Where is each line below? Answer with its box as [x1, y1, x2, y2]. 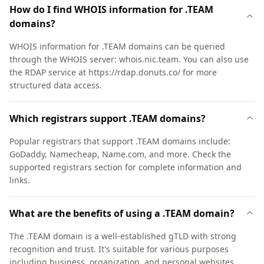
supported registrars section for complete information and [9, 161, 242, 173]
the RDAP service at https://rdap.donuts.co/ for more [9, 67, 217, 78]
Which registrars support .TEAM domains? [9, 112, 206, 125]
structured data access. [9, 80, 102, 91]
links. [9, 174, 30, 186]
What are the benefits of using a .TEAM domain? [9, 207, 235, 220]
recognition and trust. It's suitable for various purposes [9, 243, 229, 255]
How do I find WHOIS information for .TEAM [9, 3, 213, 16]
